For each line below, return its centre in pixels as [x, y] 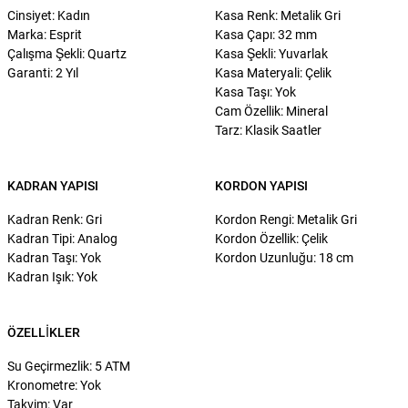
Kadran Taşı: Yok [54, 257]
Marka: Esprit [45, 34]
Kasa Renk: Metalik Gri [278, 15]
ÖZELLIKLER [44, 332]
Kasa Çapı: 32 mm [266, 34]
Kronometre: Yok [54, 385]
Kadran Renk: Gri [55, 219]
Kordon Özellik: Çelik [271, 238]
